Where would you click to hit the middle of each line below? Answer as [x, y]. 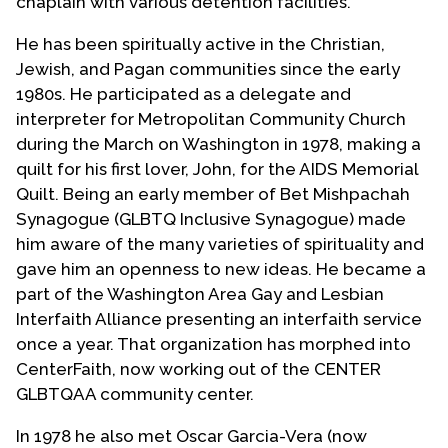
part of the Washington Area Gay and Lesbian [200, 293]
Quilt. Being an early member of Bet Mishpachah [213, 193]
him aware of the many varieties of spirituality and [220, 243]
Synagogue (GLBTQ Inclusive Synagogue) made [211, 218]
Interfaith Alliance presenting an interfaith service [219, 318]
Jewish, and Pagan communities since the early [208, 68]
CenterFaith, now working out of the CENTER [198, 368]
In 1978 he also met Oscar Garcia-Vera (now [191, 435]
